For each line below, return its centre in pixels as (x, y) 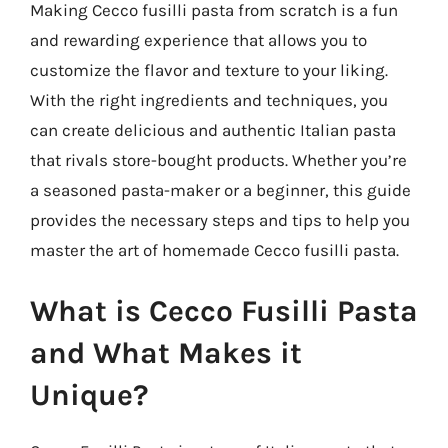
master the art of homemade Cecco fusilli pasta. (214, 249)
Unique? (89, 395)
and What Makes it (166, 353)
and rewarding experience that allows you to (198, 39)
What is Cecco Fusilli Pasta (224, 311)
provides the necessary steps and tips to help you (220, 219)
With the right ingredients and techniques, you (209, 99)
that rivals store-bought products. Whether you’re (218, 159)
